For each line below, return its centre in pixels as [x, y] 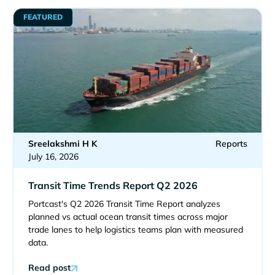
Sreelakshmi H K [62, 143]
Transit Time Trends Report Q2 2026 [113, 185]
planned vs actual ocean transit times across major [128, 216]
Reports [231, 143]
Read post [49, 267]
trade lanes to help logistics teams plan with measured [135, 229]
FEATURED [43, 17]
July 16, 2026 [53, 156]
